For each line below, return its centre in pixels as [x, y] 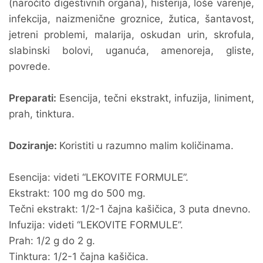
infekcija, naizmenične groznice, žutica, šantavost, [131, 19]
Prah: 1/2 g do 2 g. [52, 241]
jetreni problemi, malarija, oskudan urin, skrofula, [131, 35]
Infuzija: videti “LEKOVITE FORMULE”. [96, 225]
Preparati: [34, 98]
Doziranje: [34, 146]
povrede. [30, 66]
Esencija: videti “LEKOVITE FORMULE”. [99, 177]
